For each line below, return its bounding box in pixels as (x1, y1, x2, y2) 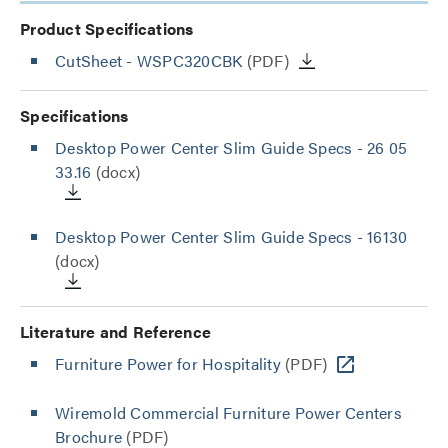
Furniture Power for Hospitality (55, 352, 281, 375)
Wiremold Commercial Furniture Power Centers (55, 401, 402, 424)
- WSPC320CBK (126, 49, 243, 72)
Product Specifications (20, 17, 194, 40)
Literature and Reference (20, 320, 211, 343)
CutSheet (55, 49, 127, 72)
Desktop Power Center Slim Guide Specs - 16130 (55, 225, 408, 248)
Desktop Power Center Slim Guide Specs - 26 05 (55, 136, 408, 159)
